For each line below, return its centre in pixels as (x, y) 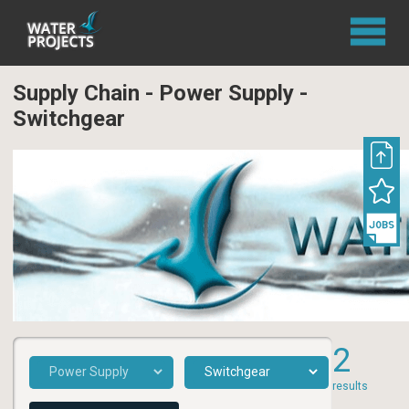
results (350, 387)
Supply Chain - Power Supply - (160, 94)
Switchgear (69, 119)
